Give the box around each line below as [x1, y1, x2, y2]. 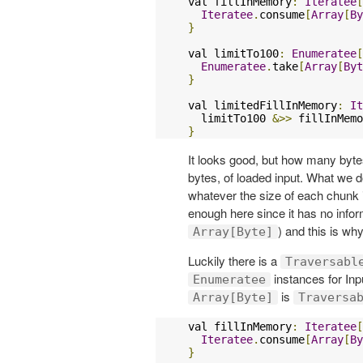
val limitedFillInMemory [188, 98, 337, 112]
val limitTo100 [188, 46, 279, 60]
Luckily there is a [188, 251, 280, 269]
